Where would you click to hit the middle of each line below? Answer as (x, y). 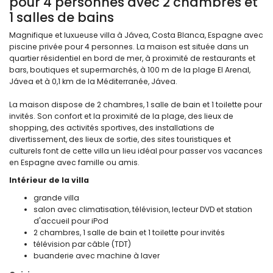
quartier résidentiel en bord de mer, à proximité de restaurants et (132, 58)
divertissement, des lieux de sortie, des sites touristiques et (120, 139)
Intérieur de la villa (49, 180)
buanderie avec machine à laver (97, 255)
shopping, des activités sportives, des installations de (112, 127)
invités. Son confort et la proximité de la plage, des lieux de (121, 116)
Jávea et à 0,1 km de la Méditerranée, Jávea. (93, 81)
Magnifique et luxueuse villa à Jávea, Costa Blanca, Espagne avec (136, 35)
